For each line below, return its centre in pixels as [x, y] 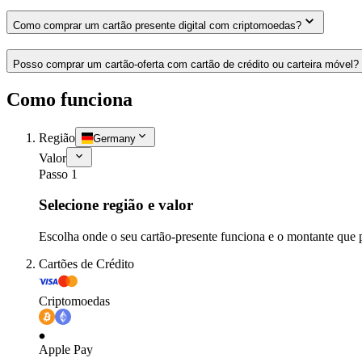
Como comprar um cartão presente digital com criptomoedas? [157, 26]
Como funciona [69, 99]
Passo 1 [58, 174]
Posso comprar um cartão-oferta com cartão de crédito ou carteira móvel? [186, 64]
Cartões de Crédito [86, 264]
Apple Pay [66, 350]
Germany [114, 138]
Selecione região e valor [116, 205]
